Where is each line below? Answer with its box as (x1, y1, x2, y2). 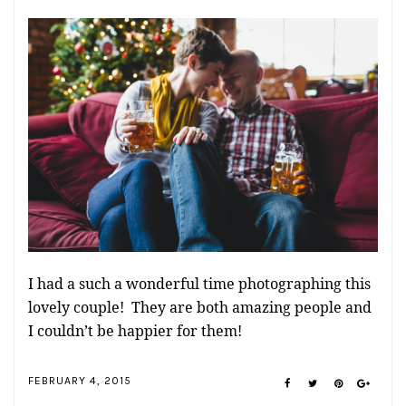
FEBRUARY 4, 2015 (28, 374, 131, 388)
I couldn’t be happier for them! (28, 320, 242, 341)
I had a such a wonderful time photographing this (28, 273, 371, 294)
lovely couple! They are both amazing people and (28, 296, 372, 317)
